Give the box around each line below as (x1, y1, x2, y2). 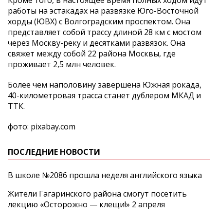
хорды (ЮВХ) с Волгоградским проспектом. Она (8, 16, 190, 27)
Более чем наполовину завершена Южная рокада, (8, 79, 201, 91)
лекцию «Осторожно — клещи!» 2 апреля (8, 199, 165, 210)
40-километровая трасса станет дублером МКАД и (8, 90, 201, 101)
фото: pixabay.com (8, 121, 75, 132)
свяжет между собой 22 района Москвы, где (8, 48, 176, 59)
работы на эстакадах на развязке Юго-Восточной (8, 5, 199, 17)
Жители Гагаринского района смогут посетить (8, 188, 187, 200)
